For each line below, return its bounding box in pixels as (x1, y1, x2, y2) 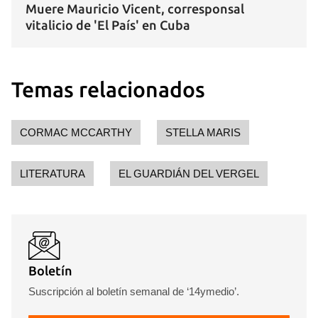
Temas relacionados (11, 77, 205, 102)
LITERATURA (20, 168, 85, 180)
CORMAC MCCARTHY (20, 126, 132, 139)
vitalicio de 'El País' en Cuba (26, 18, 190, 33)
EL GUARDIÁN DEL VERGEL (119, 168, 259, 180)
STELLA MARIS (165, 126, 241, 139)
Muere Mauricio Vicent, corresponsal (26, 1, 244, 16)
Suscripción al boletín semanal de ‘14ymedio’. (28, 285, 239, 298)
